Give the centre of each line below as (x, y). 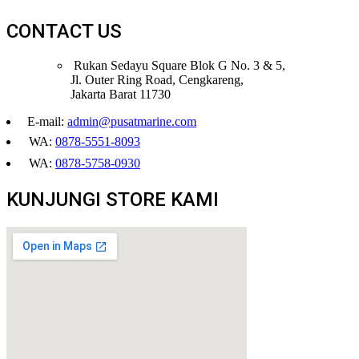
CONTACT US (64, 32)
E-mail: (47, 122)
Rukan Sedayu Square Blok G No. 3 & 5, (179, 66)
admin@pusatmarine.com (132, 122)
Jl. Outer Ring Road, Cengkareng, (157, 80)
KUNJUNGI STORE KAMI (113, 199)
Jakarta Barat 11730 (121, 95)
